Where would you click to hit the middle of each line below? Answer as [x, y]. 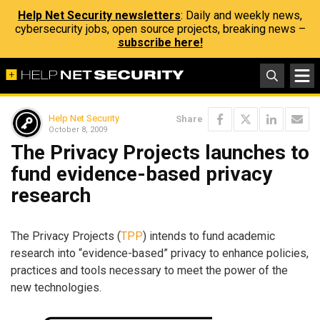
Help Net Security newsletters [99, 15]
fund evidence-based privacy [141, 174]
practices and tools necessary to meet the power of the [149, 270]
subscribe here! [160, 42]
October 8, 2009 [78, 129]
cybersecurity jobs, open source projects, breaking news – [160, 29]
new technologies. [56, 287]
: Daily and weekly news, [241, 15]
